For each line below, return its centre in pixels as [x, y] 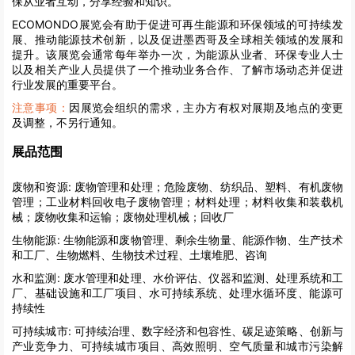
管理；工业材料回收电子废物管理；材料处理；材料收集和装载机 [177, 202]
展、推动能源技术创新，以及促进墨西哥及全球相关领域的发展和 [177, 39]
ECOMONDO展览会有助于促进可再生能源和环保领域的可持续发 [177, 24]
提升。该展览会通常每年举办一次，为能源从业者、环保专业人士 [177, 54]
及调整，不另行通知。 [67, 122]
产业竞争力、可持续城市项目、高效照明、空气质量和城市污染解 [177, 346]
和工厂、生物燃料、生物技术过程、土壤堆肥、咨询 [139, 255]
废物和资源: [42, 187]
